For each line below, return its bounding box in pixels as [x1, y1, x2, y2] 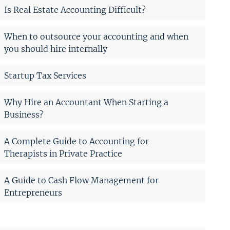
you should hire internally [4, 43, 107, 54]
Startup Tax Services [4, 70, 86, 81]
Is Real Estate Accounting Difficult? [4, 4, 146, 15]
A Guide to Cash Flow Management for [4, 175, 159, 185]
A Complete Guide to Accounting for [4, 136, 149, 146]
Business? [4, 109, 44, 120]
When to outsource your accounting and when [4, 31, 188, 42]
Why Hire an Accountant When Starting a [4, 97, 168, 107]
